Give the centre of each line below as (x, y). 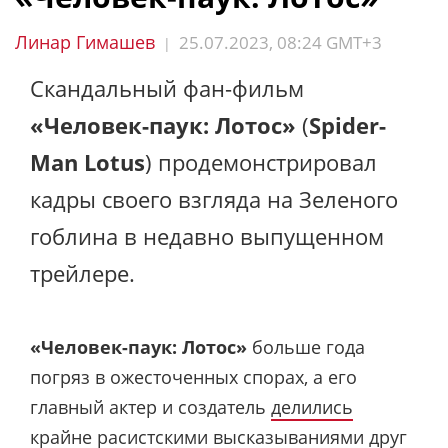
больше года (306, 346)
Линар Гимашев (85, 42)
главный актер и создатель (150, 406)
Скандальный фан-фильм (167, 88)
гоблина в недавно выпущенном (207, 236)
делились (312, 406)
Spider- (347, 125)
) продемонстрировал (261, 162)
